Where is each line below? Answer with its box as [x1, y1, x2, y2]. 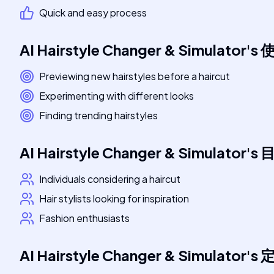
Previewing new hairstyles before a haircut [39, 70, 230, 83]
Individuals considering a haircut [39, 172, 180, 185]
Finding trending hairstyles [39, 109, 158, 122]
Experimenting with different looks [39, 89, 194, 102]
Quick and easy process [39, 6, 147, 19]
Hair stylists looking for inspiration [39, 192, 189, 205]
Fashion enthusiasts [39, 212, 130, 224]
